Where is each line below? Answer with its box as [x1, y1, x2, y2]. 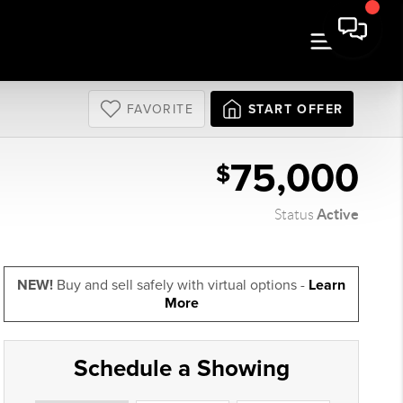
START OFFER [247, 101, 344, 117]
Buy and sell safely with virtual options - [53, 276, 309, 294]
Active [317, 206, 360, 222]
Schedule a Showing [73, 354, 290, 382]
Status [274, 207, 318, 222]
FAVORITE [126, 101, 193, 117]
